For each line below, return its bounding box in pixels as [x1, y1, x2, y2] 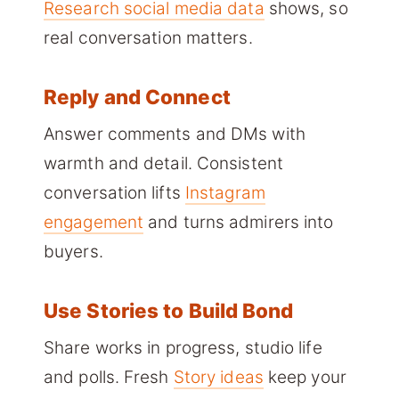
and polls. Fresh [44, 367, 174, 388]
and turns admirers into [143, 212, 334, 233]
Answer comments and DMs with [44, 124, 305, 145]
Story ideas [173, 367, 264, 388]
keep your [263, 367, 346, 388]
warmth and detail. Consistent [44, 153, 283, 175]
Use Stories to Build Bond [44, 298, 294, 323]
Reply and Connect [44, 85, 231, 110]
